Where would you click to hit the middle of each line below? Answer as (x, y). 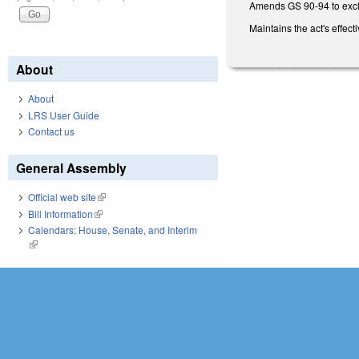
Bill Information (61, 213)
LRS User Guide (64, 115)
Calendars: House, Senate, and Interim (113, 230)
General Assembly (71, 168)
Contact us (51, 131)
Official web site (62, 197)
